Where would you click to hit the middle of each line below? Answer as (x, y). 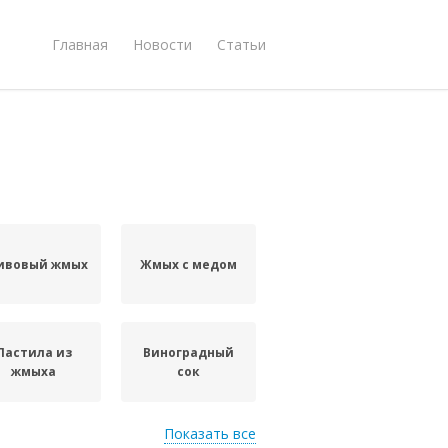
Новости (162, 44)
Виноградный (189, 352)
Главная (80, 44)
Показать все (210, 433)
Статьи (241, 44)
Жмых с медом (189, 264)
